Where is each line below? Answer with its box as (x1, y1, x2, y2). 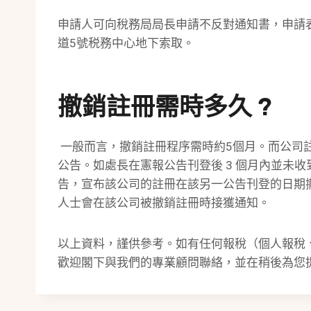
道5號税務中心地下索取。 (58, 35, 194, 50)
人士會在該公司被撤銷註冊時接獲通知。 (58, 195, 270, 210)
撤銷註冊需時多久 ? (58, 92, 272, 122)
